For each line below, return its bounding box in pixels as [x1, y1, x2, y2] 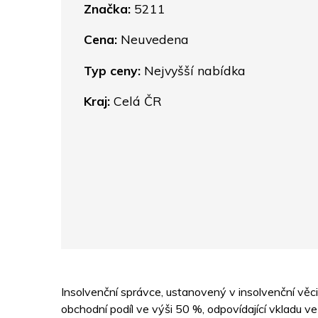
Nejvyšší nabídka [141, 62, 246, 78]
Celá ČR [110, 93, 162, 109]
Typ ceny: [84, 62, 141, 78]
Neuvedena [117, 31, 189, 48]
